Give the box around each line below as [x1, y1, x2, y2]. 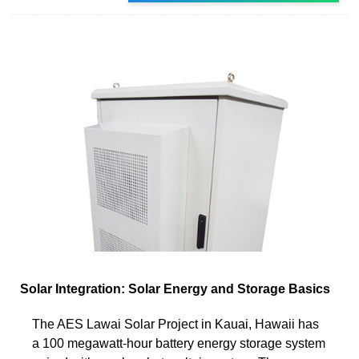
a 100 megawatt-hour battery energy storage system [32, 336, 325, 350]
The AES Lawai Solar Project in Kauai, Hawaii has [32, 317, 319, 331]
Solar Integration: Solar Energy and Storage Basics [20, 281, 330, 296]
